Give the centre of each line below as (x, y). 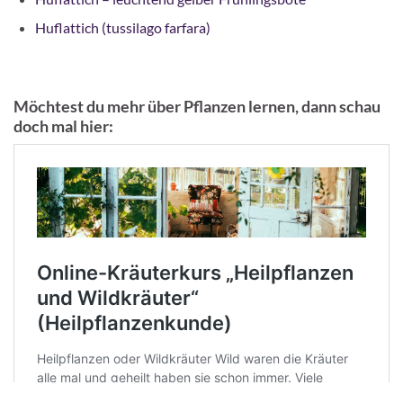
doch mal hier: (63, 125)
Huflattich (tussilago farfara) (123, 27)
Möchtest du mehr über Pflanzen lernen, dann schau (197, 106)
